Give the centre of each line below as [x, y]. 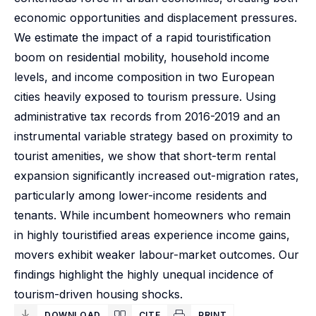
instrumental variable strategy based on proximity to [153, 136]
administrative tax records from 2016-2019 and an [147, 116]
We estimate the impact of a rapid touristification [142, 37]
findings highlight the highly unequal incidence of [144, 274]
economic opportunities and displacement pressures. [156, 18]
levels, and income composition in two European [144, 77]
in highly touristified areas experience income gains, [152, 235]
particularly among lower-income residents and [140, 195]
